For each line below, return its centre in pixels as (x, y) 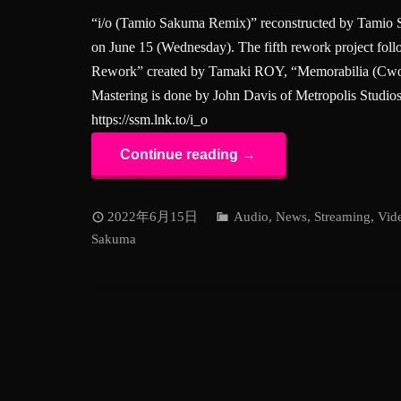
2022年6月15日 (153, 216)
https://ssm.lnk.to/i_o (149, 119)
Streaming (342, 216)
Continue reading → (188, 154)
